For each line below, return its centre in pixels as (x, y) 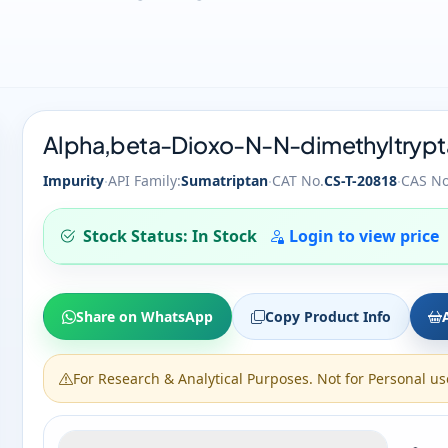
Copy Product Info (328, 316)
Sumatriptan (224, 180)
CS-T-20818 (360, 180)
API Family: (144, 180)
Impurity (73, 180)
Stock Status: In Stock (174, 236)
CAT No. (298, 180)
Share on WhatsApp (144, 316)
